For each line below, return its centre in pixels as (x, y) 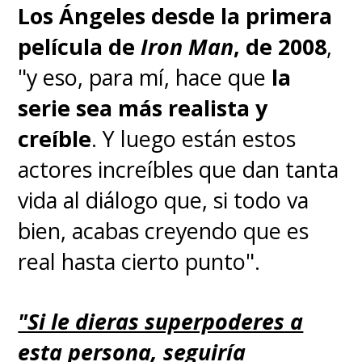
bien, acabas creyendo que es (164, 230)
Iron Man (187, 46)
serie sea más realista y (143, 107)
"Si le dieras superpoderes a (161, 321)
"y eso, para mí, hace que (142, 77)
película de (80, 46)
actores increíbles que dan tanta (179, 169)
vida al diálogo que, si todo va (164, 200)
